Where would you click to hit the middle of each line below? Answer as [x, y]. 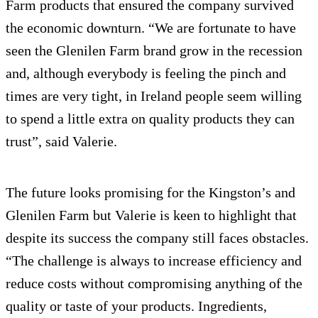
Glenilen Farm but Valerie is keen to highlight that [151, 215]
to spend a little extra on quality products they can [150, 119]
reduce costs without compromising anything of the [154, 283]
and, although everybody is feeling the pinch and [146, 73]
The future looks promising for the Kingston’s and [150, 192]
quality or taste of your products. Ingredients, [136, 306]
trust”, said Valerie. [61, 141]
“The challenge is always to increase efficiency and [154, 261]
